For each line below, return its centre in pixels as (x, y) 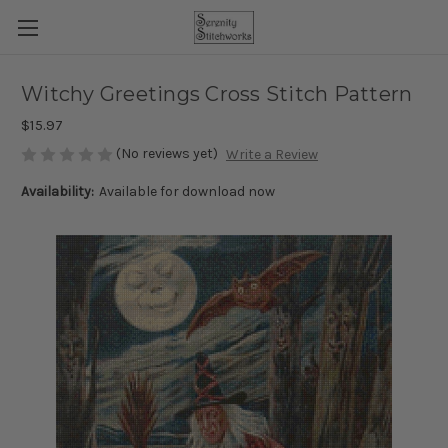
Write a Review (271, 155)
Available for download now (186, 192)
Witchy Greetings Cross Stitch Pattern (217, 94)
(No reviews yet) (167, 153)
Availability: (57, 192)
